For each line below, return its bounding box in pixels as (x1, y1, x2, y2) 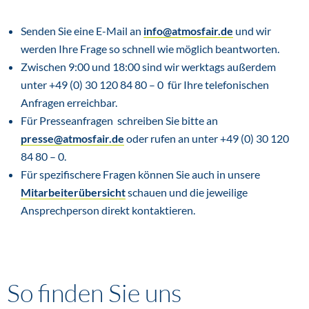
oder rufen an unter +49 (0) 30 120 (124, 132, 289, 145)
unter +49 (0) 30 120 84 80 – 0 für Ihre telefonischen (21, 78, 269, 91)
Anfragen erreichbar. (21, 96, 117, 109)
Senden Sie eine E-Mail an (21, 24, 143, 37)
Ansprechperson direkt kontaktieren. (21, 203, 195, 217)
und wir (233, 24, 271, 37)
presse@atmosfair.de (21, 132, 124, 145)
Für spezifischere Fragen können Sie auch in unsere (21, 168, 260, 181)
